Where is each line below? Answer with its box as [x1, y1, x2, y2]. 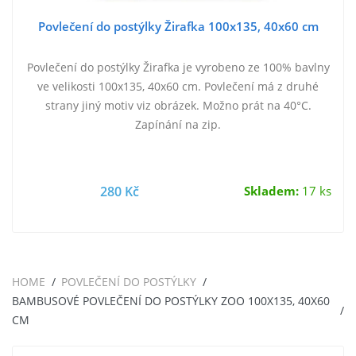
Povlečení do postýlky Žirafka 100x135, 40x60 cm [37, 18, 319, 35]
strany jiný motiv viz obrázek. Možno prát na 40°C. [44, 98, 311, 114]
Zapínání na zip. [135, 117, 221, 133]
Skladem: [244, 183, 299, 200]
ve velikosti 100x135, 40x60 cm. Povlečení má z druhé [37, 79, 319, 95]
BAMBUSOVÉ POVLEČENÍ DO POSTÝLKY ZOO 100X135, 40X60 [12, 293, 330, 309]
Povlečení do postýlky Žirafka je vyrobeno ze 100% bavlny [26, 60, 330, 75]
